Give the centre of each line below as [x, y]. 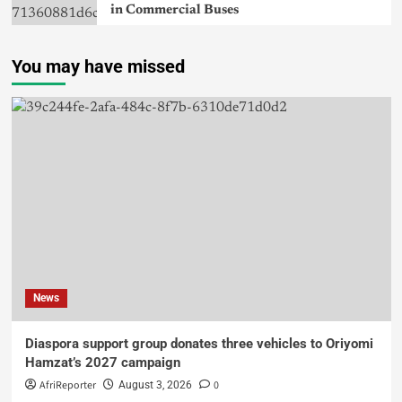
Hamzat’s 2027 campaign [102, 363]
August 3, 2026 [155, 385]
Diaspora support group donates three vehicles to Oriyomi [199, 344]
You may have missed [98, 67]
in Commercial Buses [174, 11]
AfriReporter [67, 386]
